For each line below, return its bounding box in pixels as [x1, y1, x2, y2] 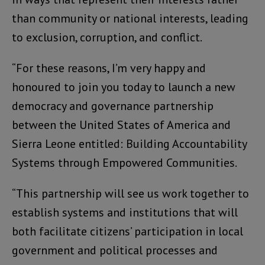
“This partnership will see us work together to [12, 186, 249, 202]
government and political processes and [12, 243, 218, 258]
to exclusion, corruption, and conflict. [12, 30, 202, 46]
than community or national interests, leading [12, 11, 248, 27]
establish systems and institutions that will [12, 205, 238, 221]
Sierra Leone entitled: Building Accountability [12, 136, 247, 152]
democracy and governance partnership [12, 98, 214, 114]
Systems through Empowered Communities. [12, 155, 237, 171]
